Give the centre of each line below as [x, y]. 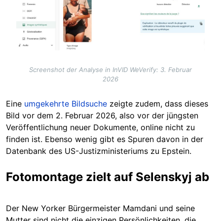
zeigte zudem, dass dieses [158, 103]
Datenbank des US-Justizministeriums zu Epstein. [99, 151]
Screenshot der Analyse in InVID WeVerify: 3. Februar [110, 69]
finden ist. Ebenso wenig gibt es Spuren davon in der [105, 139]
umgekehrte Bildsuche [66, 103]
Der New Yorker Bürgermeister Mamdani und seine [100, 208]
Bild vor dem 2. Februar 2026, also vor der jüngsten [102, 115]
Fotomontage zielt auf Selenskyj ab [108, 177]
